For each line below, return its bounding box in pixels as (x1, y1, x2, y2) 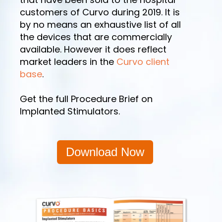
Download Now (65, 145, 144, 159)
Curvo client (116, 55, 169, 68)
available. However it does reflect (20, 43, 166, 56)
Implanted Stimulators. (20, 105, 120, 118)
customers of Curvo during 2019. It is (20, 6, 180, 19)
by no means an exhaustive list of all (20, 18, 181, 31)
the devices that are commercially (20, 31, 172, 44)
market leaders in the (20, 55, 116, 68)
